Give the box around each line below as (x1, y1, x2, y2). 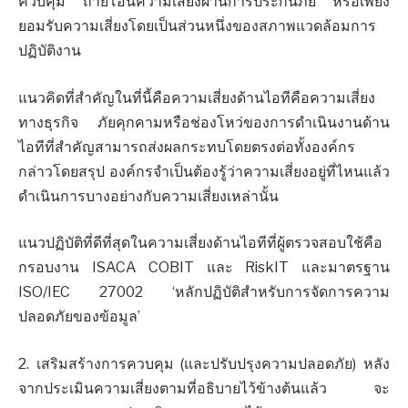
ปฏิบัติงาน (18, 42, 81, 60)
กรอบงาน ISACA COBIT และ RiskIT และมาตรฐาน (18, 259, 390, 277)
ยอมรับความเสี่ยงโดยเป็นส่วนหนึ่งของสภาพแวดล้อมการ (18, 17, 376, 36)
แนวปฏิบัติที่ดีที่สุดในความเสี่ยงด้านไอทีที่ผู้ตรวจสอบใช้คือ (18, 234, 382, 252)
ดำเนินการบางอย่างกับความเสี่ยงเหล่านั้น (18, 187, 279, 205)
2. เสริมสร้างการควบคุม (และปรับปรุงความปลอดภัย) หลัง (18, 354, 390, 372)
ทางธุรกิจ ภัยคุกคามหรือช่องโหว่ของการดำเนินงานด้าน (18, 113, 390, 131)
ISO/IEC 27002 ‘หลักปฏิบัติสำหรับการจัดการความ (18, 283, 390, 301)
